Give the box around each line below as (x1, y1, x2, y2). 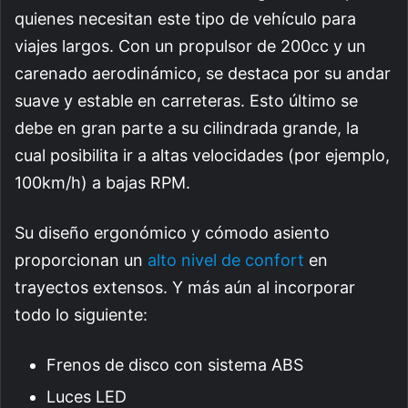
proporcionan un (15, 250, 148, 270)
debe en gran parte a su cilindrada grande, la (15, 117, 359, 138)
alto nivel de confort (148, 250, 304, 270)
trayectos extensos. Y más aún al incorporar (15, 277, 355, 297)
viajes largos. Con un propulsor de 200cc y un (15, 36, 366, 56)
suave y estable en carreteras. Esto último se (15, 90, 358, 110)
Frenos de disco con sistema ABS (46, 354, 303, 374)
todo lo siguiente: (15, 304, 148, 324)
